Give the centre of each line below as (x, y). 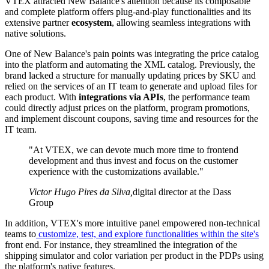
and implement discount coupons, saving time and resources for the (131, 118)
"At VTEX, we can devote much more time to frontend (134, 150)
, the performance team (207, 97)
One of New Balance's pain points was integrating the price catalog (132, 53)
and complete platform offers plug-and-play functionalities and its (128, 11)
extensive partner (38, 22)
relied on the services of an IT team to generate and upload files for (131, 86)
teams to (20, 234)
